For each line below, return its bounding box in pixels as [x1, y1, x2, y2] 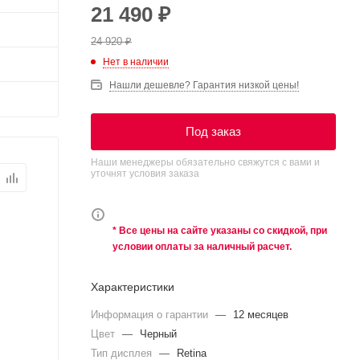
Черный [140, 327, 177, 340]
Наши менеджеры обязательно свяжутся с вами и [91, 156, 320, 168]
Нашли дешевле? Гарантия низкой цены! [109, 79, 299, 91]
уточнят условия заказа [91, 167, 199, 179]
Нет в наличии [103, 55, 169, 67]
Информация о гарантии [91, 308, 211, 321]
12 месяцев [233, 308, 288, 321]
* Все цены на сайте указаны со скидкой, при [112, 224, 327, 236]
